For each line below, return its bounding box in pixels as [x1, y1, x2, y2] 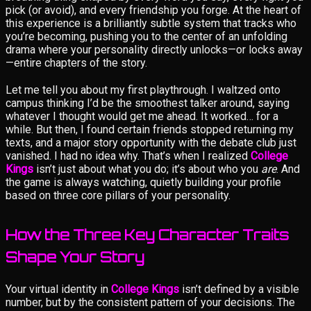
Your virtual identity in [6, 282, 111, 296]
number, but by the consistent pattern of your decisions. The [6, 295, 295, 309]
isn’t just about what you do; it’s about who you [33, 162, 261, 176]
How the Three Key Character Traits [6, 226, 289, 244]
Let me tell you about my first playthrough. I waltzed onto [6, 83, 280, 96]
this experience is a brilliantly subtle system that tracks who [6, 16, 296, 30]
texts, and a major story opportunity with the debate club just [6, 135, 296, 149]
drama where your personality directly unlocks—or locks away [6, 42, 303, 56]
